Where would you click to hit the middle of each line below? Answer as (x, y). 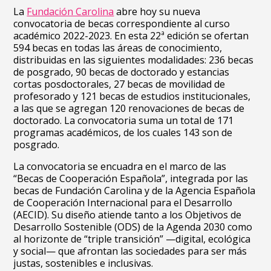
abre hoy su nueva (157, 11)
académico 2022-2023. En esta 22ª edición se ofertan (131, 36)
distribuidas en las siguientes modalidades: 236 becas (134, 60)
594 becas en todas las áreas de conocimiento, (118, 48)
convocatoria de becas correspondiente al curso (122, 24)
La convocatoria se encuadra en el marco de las (120, 166)
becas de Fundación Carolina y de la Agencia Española (135, 191)
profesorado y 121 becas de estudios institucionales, (132, 96)
